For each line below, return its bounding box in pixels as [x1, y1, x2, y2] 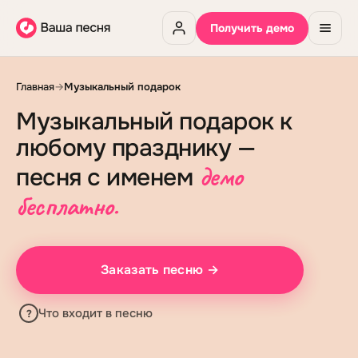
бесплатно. [16, 189, 117, 223]
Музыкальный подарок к [16, 106, 292, 137]
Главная [16, 80, 54, 93]
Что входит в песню [38, 305, 153, 321]
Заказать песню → [101, 261, 219, 278]
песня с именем [16, 162, 193, 193]
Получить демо [210, 20, 294, 35]
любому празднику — [16, 133, 255, 163]
